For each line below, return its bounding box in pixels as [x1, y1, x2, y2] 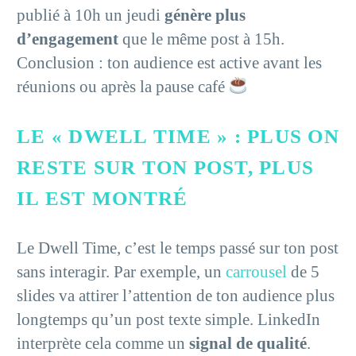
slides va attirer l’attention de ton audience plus [17, 286, 335, 306]
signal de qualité [189, 334, 307, 354]
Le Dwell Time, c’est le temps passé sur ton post [17, 238, 339, 258]
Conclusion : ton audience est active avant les [17, 52, 322, 72]
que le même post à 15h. [118, 29, 284, 48]
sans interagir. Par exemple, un [17, 262, 226, 282]
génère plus [164, 5, 246, 25]
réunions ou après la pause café [17, 76, 229, 96]
